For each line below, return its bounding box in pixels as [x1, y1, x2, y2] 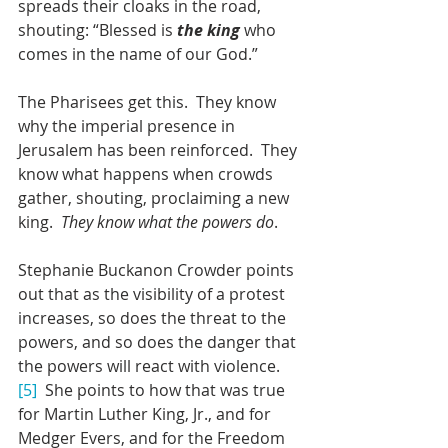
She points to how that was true [37, 378, 289, 401]
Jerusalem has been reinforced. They [18, 138, 301, 161]
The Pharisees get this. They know [18, 90, 280, 113]
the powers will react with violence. [18, 354, 280, 377]
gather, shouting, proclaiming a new [18, 186, 293, 209]
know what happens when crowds [18, 162, 277, 185]
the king [177, 18, 244, 41]
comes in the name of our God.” [18, 42, 258, 65]
